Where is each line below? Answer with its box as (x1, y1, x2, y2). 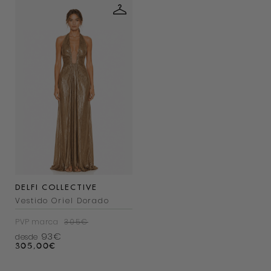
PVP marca (15, 217, 59, 227)
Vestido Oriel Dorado (15, 195, 109, 206)
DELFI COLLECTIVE (15, 182, 97, 192)
